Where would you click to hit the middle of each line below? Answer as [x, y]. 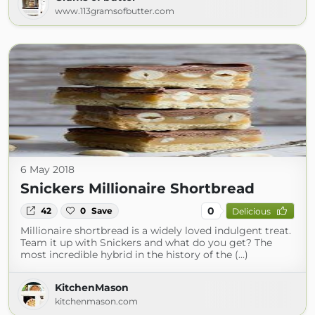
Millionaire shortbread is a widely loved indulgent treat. [156, 231]
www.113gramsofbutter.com [115, 11]
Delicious [251, 211]
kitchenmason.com [96, 301]
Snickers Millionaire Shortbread [137, 188]
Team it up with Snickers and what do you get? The [146, 243]
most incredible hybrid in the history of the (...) [134, 255]
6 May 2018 [47, 169]
